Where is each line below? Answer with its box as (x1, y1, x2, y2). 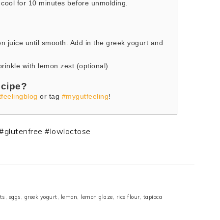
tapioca (143, 193, 162, 201)
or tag (37, 92, 62, 101)
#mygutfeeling (61, 92, 109, 101)
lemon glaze (81, 193, 113, 201)
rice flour (116, 193, 140, 201)
